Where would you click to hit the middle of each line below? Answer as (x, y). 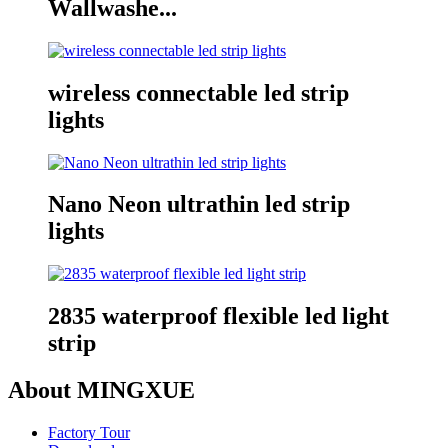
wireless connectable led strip (198, 92)
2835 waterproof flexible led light (218, 316)
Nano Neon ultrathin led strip (199, 204)
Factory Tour (89, 433)
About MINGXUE (101, 390)
